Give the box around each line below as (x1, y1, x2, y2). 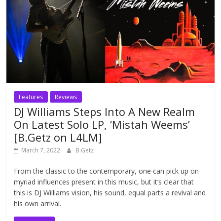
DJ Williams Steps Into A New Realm (14, 104, 195, 119)
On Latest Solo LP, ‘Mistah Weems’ (14, 116, 190, 132)
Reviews (55, 92, 77, 101)
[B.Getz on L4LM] (14, 129, 103, 145)
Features (19, 92, 43, 101)
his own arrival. (14, 198, 62, 208)
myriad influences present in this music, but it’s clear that (14, 177, 194, 186)
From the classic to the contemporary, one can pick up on (14, 166, 199, 176)
